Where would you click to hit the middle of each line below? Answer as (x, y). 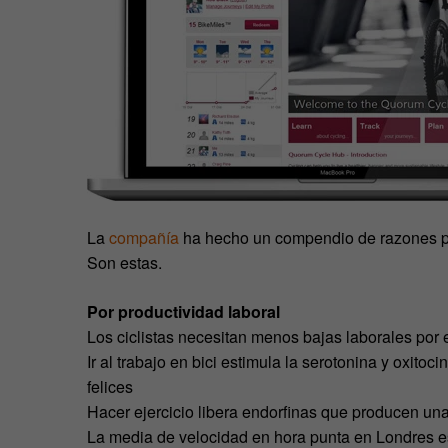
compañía (144, 237)
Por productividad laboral (183, 311)
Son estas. (124, 262)
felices (110, 386)
